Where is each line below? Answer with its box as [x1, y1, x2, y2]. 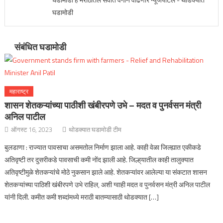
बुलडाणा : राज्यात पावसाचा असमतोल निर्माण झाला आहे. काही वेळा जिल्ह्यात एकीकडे [4, 142, 202, 152]
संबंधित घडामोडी [14, 40, 66, 54]
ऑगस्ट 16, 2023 [11, 124, 53, 134]
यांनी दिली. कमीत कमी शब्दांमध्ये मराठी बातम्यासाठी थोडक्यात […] [4, 192, 159, 202]
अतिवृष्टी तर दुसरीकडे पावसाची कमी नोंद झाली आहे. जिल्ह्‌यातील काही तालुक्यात [4, 154, 194, 165]
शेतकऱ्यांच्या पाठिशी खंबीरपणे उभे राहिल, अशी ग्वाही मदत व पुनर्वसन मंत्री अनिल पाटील [4, 179, 211, 190]
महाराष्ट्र [9, 87, 29, 96]
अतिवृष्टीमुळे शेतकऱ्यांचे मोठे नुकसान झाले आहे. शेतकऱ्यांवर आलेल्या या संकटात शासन [4, 167, 208, 177]
